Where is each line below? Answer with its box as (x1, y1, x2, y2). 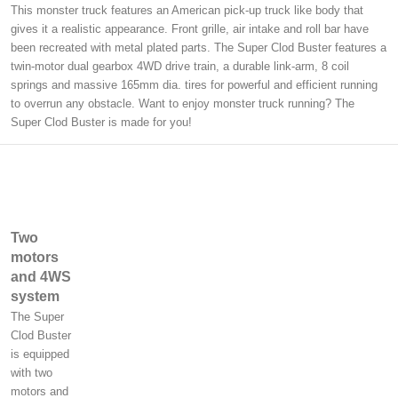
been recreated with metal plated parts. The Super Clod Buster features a (11, 41, 386, 54)
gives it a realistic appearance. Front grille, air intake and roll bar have (11, 22, 369, 36)
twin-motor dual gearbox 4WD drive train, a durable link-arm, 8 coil (11, 60, 349, 73)
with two (11, 366, 52, 379)
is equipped (11, 347, 69, 361)
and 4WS (11, 269, 71, 284)
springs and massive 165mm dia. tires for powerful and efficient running (11, 78, 378, 92)
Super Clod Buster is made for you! (11, 115, 192, 129)
